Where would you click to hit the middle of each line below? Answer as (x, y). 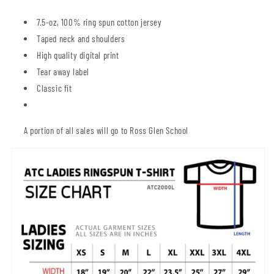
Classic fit (54, 88)
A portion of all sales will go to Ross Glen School (106, 130)
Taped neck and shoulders (81, 39)
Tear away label (63, 72)
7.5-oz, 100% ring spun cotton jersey (99, 22)
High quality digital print (78, 55)
